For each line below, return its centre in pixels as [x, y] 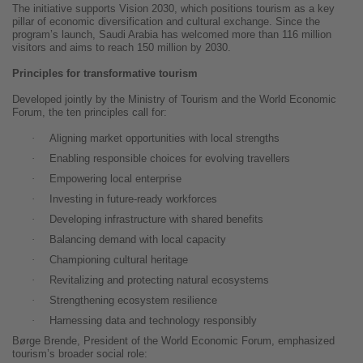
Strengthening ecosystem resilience [133, 301]
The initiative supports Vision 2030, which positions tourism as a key [173, 9]
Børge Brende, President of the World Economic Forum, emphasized [173, 341]
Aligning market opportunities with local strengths [164, 139]
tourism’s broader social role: [80, 354]
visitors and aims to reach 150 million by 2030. [122, 48]
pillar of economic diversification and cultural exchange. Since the [166, 22]
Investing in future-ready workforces [133, 199]
